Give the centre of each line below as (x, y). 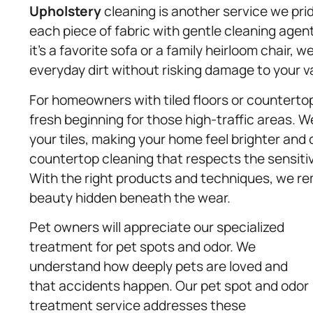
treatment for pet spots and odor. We (143, 247)
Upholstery (65, 12)
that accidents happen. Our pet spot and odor (169, 286)
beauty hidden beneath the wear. (130, 197)
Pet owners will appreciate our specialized (157, 227)
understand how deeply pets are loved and (159, 267)
